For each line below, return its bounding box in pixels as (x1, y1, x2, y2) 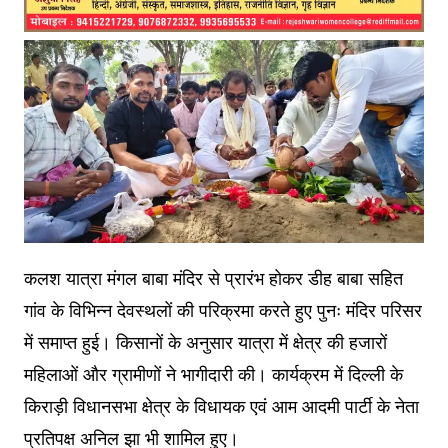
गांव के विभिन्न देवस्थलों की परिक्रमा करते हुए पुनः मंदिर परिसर (23, 300, 422, 322)
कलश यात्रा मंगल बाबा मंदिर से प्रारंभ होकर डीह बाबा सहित (23, 268, 403, 290)
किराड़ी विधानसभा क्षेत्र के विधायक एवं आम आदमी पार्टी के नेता (23, 396, 419, 418)
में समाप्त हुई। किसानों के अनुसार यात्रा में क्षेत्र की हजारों (23, 332, 387, 354)
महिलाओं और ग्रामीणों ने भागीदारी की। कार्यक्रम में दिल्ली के (23, 364, 403, 386)
